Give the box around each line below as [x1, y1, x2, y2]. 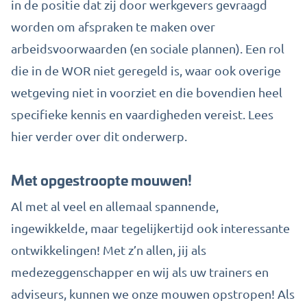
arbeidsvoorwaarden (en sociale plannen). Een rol [11, 41, 284, 56]
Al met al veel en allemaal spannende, [11, 199, 219, 213]
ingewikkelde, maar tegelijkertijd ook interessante [11, 221, 290, 235]
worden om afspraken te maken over [11, 19, 215, 34]
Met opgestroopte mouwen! [11, 169, 192, 190]
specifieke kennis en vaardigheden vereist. [11, 107, 248, 121]
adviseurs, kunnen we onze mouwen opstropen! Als [11, 286, 295, 301]
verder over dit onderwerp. [33, 129, 187, 143]
